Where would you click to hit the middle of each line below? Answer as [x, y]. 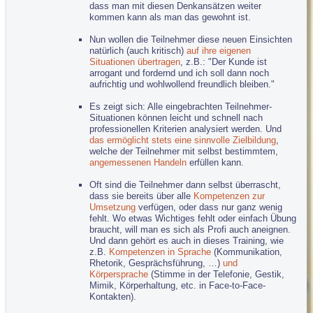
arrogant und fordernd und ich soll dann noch [180, 73]
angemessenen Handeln [138, 162]
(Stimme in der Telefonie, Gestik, [217, 274]
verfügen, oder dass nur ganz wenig [209, 207]
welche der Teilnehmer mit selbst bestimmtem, [184, 151]
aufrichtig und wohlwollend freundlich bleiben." [182, 84]
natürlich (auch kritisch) [138, 50]
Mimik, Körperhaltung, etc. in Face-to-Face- [178, 285]
